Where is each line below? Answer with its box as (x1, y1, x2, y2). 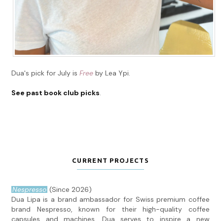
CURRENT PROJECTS (72, 157, 149, 164)
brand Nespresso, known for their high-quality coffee (11, 205, 210, 214)
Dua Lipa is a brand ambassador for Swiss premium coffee (11, 195, 210, 204)
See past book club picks (11, 88, 100, 98)
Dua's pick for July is (11, 69, 80, 78)
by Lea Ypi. (93, 69, 131, 78)
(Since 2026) (47, 185, 92, 194)
